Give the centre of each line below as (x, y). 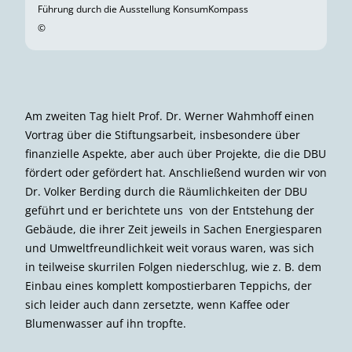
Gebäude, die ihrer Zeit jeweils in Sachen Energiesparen (174, 229)
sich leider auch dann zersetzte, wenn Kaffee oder (158, 304)
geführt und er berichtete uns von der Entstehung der (170, 210)
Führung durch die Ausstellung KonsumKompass (143, 9)
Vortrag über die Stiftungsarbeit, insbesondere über (163, 134)
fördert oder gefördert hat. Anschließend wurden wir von (176, 172)
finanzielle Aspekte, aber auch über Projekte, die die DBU (176, 153)
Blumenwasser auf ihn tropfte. (106, 323)
